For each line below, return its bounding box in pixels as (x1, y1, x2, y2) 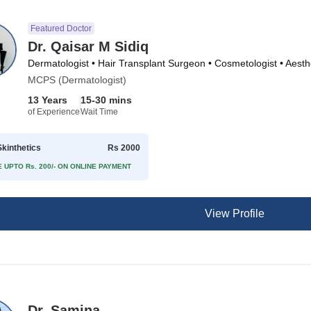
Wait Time (81, 107, 119, 117)
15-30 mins (81, 94, 133, 106)
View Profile (204, 208, 264, 219)
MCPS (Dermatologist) (28, 74, 127, 85)
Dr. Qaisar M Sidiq (28, 39, 149, 54)
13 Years (28, 94, 68, 106)
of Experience (28, 107, 81, 117)
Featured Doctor (31, 24, 92, 33)
